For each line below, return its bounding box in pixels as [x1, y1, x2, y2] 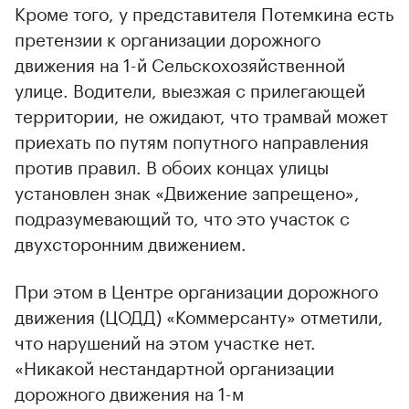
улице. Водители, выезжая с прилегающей [15, 74, 365, 102]
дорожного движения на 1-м [15, 377, 244, 405]
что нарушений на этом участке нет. [15, 326, 316, 354]
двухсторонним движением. [15, 227, 246, 256]
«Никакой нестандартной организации [15, 351, 334, 380]
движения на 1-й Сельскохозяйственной [15, 48, 345, 77]
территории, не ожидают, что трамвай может [15, 100, 388, 128]
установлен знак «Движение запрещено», [15, 176, 360, 204]
